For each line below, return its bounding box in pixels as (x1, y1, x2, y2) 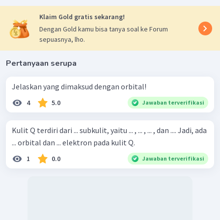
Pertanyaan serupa (6, 58, 77, 69)
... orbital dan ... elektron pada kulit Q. (12, 137, 135, 148)
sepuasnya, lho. (39, 35, 85, 44)
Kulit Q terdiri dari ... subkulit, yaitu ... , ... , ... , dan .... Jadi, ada (12, 125, 207, 136)
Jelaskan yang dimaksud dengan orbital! (12, 82, 146, 92)
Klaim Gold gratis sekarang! (39, 12, 125, 22)
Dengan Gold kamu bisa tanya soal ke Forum (39, 25, 168, 34)
